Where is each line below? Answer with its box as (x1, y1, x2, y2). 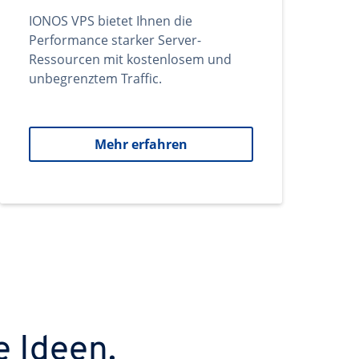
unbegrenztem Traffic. (29, 70, 162, 87)
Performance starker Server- (29, 31, 201, 49)
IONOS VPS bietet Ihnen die (29, 12, 192, 30)
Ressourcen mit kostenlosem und (29, 50, 232, 68)
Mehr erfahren (95, 135, 188, 153)
